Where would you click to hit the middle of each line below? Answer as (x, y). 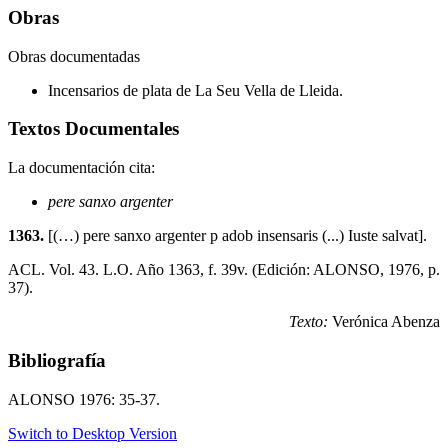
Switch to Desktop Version (92, 433)
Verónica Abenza (384, 322)
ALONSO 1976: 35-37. (84, 399)
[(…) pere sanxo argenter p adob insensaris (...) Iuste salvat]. (235, 236)
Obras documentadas (74, 56)
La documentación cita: (81, 168)
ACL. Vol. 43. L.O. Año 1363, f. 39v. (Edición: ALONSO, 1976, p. (224, 270)
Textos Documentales (93, 129)
